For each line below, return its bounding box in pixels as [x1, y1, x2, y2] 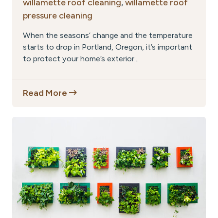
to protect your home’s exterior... [23, 54, 139, 63]
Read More [23, 87, 69, 98]
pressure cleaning [23, 10, 92, 21]
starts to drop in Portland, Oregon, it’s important [23, 42, 192, 52]
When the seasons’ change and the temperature [23, 30, 193, 40]
